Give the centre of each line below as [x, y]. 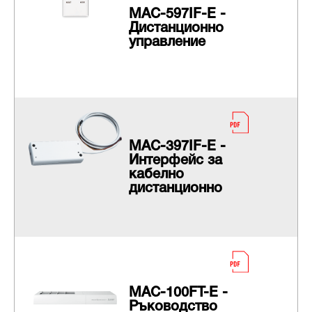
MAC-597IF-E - [177, 15]
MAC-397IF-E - [177, 147]
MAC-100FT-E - [178, 294]
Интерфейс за [175, 161]
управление [167, 43]
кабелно [156, 175]
